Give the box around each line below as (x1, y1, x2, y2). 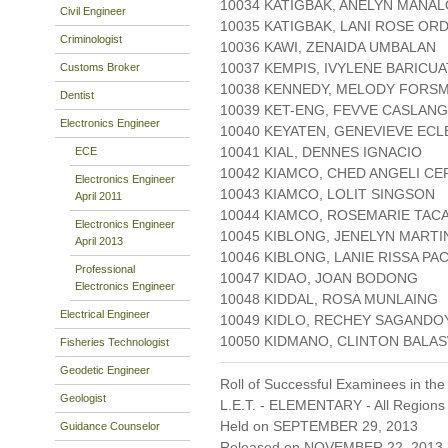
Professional (75, 262, 135, 275)
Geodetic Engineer (60, 363, 150, 376)
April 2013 (75, 234, 123, 247)
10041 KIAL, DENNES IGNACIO (220, 144, 422, 161)
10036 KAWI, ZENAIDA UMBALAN (220, 39, 436, 56)
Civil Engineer (60, 4, 126, 17)
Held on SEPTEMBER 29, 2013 (220, 418, 418, 435)
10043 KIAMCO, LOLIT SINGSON (220, 186, 435, 203)
